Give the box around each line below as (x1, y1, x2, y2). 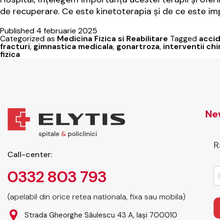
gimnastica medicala (33, 41, 113, 52)
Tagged (170, 33, 199, 44)
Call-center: (7, 149, 52, 160)
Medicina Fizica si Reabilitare (57, 33, 168, 44)
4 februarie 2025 (36, 26, 97, 36)
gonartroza (116, 41, 160, 52)
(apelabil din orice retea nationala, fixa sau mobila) (7, 192, 186, 202)
